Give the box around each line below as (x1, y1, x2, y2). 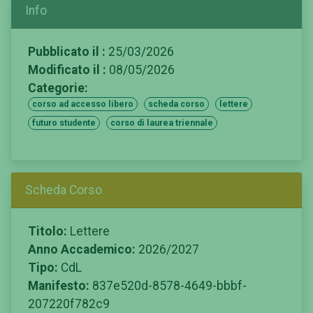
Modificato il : (28, 62, 106, 77)
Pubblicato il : (28, 44, 105, 59)
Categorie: (28, 80, 88, 95)
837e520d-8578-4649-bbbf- (89, 279, 247, 293)
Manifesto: (28, 279, 89, 293)
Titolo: (28, 224, 67, 239)
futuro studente (31, 118, 96, 129)
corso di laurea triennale (110, 118, 213, 129)
